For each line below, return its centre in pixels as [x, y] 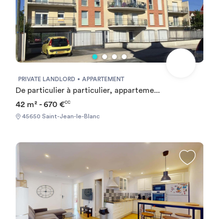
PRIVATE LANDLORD [46, 79]
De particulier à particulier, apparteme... [88, 90]
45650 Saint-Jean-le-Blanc [60, 116]
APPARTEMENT [103, 79]
